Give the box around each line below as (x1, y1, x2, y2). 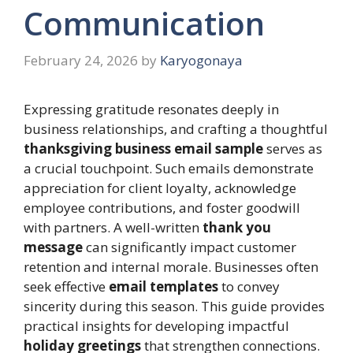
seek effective (24, 277, 109, 295)
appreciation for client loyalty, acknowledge (24, 179, 296, 197)
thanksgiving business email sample (24, 139, 263, 158)
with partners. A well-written (24, 218, 203, 236)
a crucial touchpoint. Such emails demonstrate (24, 159, 314, 177)
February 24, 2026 (24, 51, 138, 69)
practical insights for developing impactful (24, 317, 289, 335)
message (24, 238, 83, 256)
